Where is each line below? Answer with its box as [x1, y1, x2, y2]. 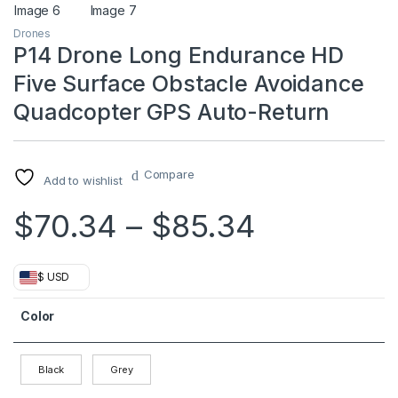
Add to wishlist [43, 173, 123, 188]
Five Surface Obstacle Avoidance [13, 70, 364, 98]
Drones [13, 27, 52, 41]
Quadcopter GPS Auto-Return [13, 99, 330, 126]
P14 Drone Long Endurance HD [13, 42, 345, 69]
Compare [143, 167, 195, 182]
